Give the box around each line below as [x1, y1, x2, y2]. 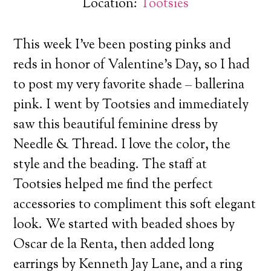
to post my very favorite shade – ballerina [13, 75, 245, 95]
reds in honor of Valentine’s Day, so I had [13, 55, 250, 75]
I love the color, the [118, 135, 231, 155]
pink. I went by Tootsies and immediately [13, 95, 249, 115]
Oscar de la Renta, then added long [13, 235, 215, 255]
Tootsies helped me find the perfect [13, 175, 214, 195]
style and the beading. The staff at [13, 155, 207, 175]
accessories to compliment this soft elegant [13, 195, 256, 215]
